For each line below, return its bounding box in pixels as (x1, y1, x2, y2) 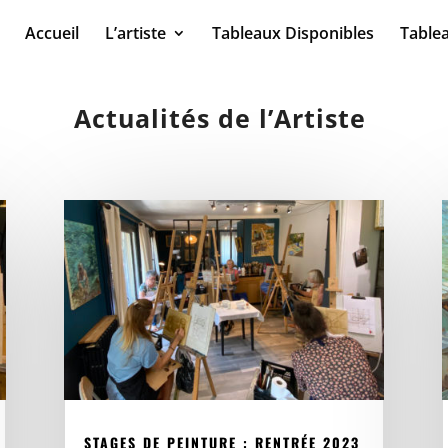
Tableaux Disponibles (212, 22, 374, 44)
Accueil (25, 22, 79, 44)
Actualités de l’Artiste (74, 100, 374, 135)
